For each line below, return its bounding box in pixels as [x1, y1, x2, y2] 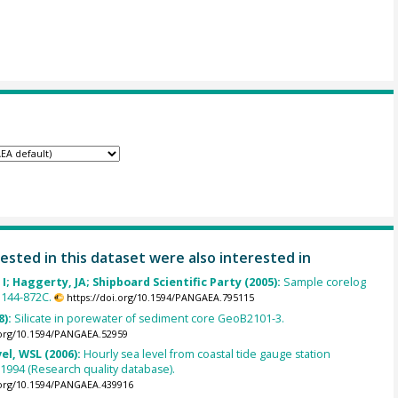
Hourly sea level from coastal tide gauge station [83, 346, 330, 362]
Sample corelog [283, 275, 366, 291]
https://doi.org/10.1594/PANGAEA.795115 [66, 291, 254, 305]
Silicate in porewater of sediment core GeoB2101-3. [13, 310, 284, 326]
